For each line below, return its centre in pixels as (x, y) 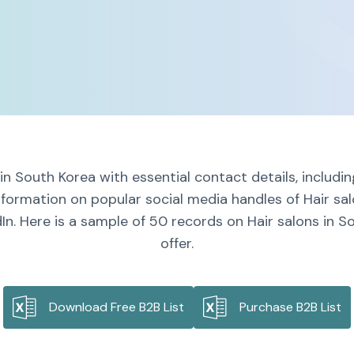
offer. (177, 243)
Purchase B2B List (290, 307)
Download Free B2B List (117, 307)
